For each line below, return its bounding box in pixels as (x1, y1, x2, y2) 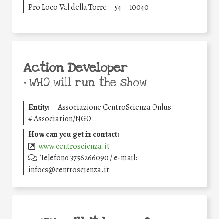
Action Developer (23, 59, 127, 76)
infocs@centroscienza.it (28, 164, 109, 175)
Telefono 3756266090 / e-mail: (40, 152, 138, 163)
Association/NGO (34, 113, 91, 124)
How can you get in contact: (28, 129, 119, 140)
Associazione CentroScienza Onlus (58, 101, 171, 112)
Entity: (28, 101, 50, 112)
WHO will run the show (26, 75, 147, 90)
